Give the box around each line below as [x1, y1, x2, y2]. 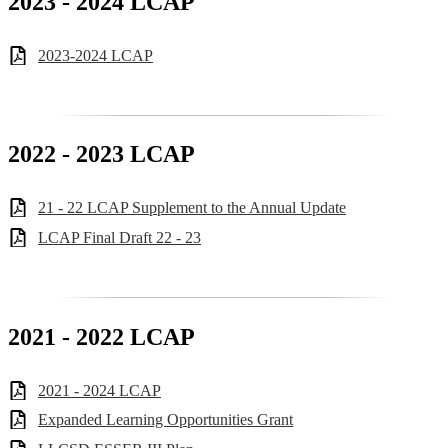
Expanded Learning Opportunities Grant [38, 411, 293, 429]
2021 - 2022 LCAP [8, 323, 195, 350]
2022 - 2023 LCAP [8, 141, 195, 168]
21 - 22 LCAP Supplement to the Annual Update [38, 199, 346, 217]
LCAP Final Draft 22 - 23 [38, 229, 201, 247]
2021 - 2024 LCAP [38, 381, 161, 399]
